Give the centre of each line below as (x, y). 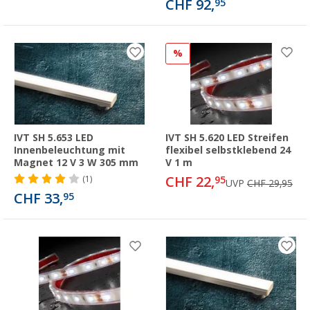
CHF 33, (38, 199)
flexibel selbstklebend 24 (228, 151)
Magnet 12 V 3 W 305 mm (76, 163)
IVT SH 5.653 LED (54, 138)
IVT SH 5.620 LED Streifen (227, 138)
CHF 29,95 (270, 184)
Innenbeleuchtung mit (70, 151)
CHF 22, (190, 182)
